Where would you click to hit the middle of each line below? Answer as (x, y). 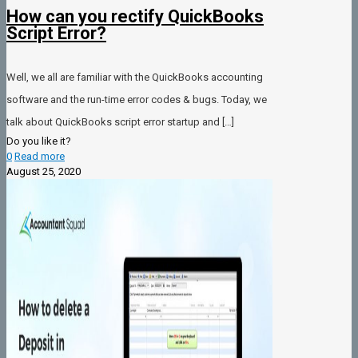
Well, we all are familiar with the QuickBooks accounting (135, 77)
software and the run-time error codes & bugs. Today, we (137, 99)
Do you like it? (39, 141)
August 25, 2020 (44, 171)
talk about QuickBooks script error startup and (113, 121)
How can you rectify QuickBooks (135, 17)
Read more (40, 156)
